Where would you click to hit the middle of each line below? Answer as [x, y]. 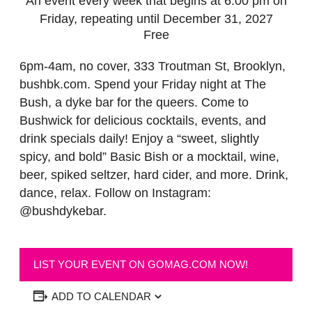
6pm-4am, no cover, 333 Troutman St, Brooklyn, [153, 66]
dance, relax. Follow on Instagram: [115, 193]
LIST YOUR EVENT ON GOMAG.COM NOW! [141, 264]
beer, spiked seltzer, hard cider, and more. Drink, [154, 175]
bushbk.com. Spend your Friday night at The [143, 84]
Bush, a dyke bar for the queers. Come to [134, 102]
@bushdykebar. [63, 211]
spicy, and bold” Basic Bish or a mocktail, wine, [149, 157]
